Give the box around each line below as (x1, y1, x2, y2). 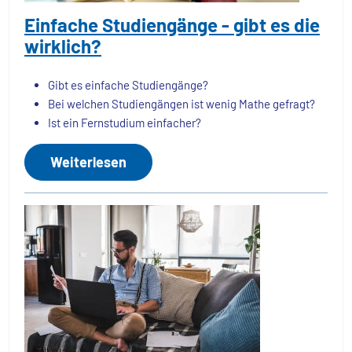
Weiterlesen (50, 153, 126, 171)
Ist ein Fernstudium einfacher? (48, 115, 201, 130)
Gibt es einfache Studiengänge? (48, 77, 208, 92)
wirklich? (24, 34, 101, 57)
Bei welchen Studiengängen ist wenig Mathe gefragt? (48, 96, 317, 111)
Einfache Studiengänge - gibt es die (24, 13, 320, 36)
